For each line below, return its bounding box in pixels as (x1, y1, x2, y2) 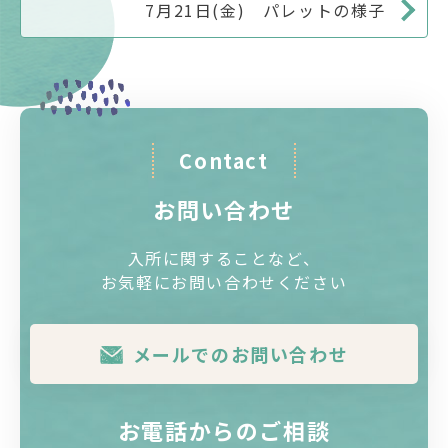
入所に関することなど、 (127, 246, 321, 271)
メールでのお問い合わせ (132, 340, 349, 367)
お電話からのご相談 (117, 413, 331, 446)
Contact (179, 146, 269, 176)
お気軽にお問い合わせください (100, 270, 348, 295)
